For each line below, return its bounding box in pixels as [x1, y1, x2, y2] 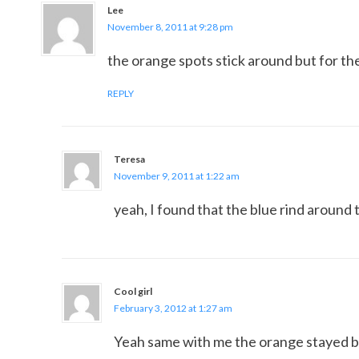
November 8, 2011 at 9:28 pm [107, 21, 233, 33]
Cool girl [114, 285, 152, 297]
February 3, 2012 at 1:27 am [114, 302, 232, 314]
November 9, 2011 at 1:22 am [114, 170, 240, 182]
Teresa [114, 153, 145, 165]
